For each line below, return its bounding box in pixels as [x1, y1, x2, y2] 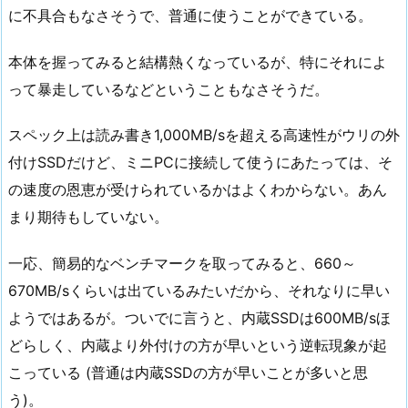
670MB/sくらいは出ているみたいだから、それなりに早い [8, 281, 390, 301]
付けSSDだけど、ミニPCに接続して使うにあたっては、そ [8, 153, 393, 172]
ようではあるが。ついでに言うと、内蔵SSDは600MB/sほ [8, 309, 391, 328]
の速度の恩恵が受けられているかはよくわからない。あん [8, 180, 387, 199]
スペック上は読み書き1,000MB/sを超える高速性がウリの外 [8, 126, 400, 145]
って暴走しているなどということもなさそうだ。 [8, 79, 329, 98]
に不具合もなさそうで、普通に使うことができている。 [8, 5, 372, 25]
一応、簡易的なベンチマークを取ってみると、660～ [8, 254, 356, 273]
